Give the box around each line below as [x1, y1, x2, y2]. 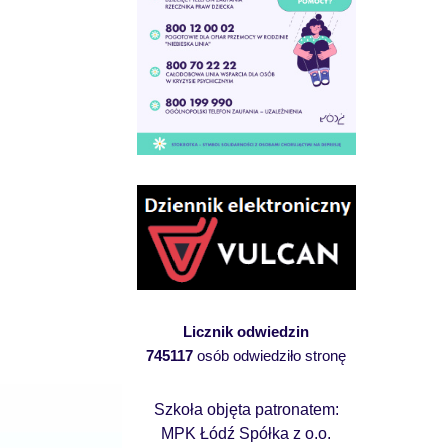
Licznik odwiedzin [183, 322, 310, 340]
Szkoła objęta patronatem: [153, 400, 339, 418]
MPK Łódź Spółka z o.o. [161, 424, 332, 442]
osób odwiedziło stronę [193, 346, 347, 364]
